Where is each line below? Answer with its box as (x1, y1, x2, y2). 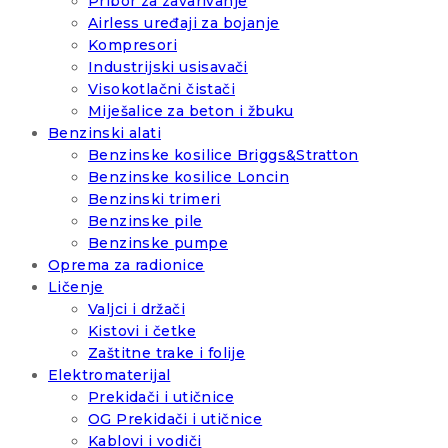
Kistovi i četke (88, 322, 196, 341)
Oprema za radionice (48, 256, 205, 275)
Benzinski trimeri (88, 190, 221, 209)
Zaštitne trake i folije (88, 344, 246, 363)
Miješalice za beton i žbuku (88, 102, 294, 121)
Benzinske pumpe (88, 234, 228, 253)
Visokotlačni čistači (88, 80, 235, 99)
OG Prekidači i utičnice (88, 410, 263, 429)
